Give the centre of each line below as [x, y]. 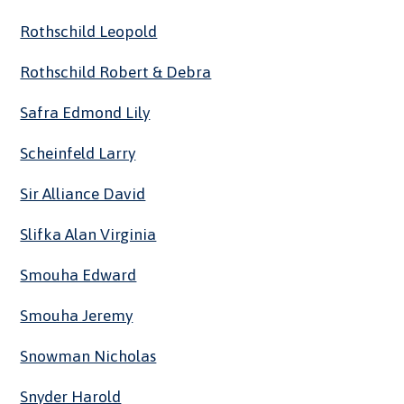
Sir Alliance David [83, 194]
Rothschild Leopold [89, 32]
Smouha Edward [78, 275]
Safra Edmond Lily [85, 113]
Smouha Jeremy [77, 316]
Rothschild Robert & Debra [116, 73]
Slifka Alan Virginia [88, 235]
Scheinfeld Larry [78, 154]
